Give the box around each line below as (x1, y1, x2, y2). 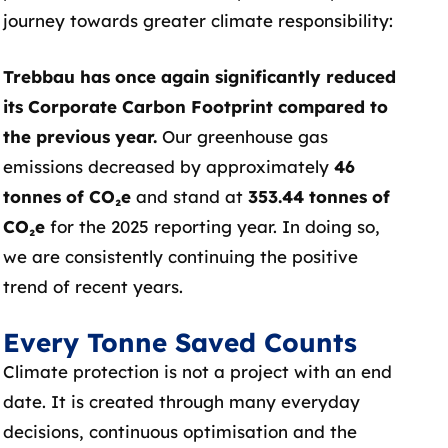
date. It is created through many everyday (2, 391, 360, 412)
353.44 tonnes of (247, 185, 390, 207)
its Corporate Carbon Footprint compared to (2, 95, 388, 117)
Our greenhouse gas (156, 125, 328, 147)
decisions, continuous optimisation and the (2, 421, 357, 442)
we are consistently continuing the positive (2, 245, 358, 267)
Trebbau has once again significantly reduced (2, 65, 396, 87)
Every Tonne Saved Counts (2, 326, 357, 358)
